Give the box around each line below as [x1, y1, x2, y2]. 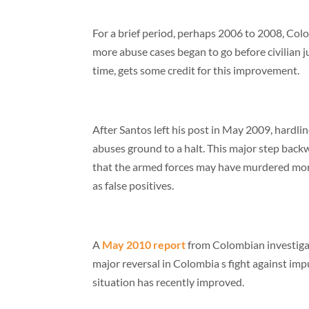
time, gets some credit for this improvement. [92, 63, 300, 77]
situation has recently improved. [92, 275, 245, 288]
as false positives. [92, 179, 175, 192]
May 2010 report [102, 238, 186, 251]
